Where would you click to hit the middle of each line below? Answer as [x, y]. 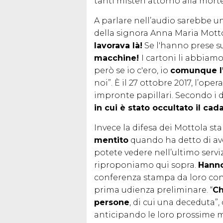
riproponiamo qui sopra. [146, 165]
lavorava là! [118, 45]
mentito [111, 140]
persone [112, 202]
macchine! [118, 58]
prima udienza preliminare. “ [153, 190]
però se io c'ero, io [132, 70]
